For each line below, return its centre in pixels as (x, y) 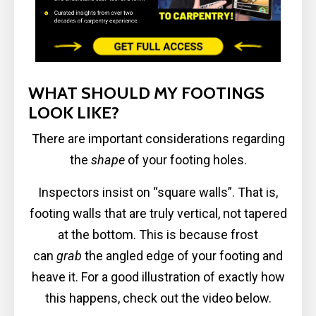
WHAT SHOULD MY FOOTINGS (146, 93)
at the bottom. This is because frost (158, 235)
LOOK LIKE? (74, 113)
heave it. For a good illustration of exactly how (158, 277)
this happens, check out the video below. (158, 298)
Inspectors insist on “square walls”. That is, (158, 193)
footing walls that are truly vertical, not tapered (158, 214)
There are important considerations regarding (158, 139)
